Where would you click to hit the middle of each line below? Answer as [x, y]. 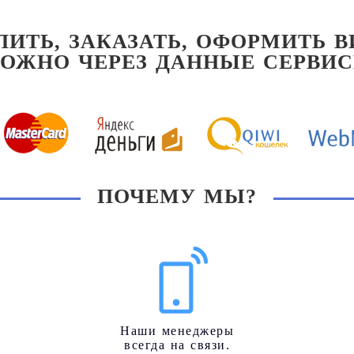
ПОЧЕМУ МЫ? [177, 196]
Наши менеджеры [177, 331]
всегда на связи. [177, 345]
